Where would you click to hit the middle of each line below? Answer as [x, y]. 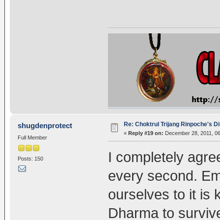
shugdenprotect [45, 125]
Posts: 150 [30, 158]
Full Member [32, 137]
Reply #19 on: [146, 133]
